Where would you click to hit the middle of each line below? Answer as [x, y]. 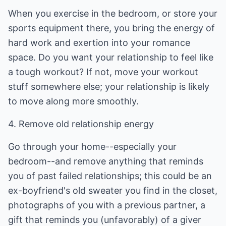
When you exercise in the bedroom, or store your [113, 13]
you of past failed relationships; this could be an [110, 176]
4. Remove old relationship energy [81, 124]
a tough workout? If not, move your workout [103, 72]
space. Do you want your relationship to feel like [111, 57]
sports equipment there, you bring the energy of [111, 28]
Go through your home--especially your [92, 147]
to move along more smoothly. [73, 101]
